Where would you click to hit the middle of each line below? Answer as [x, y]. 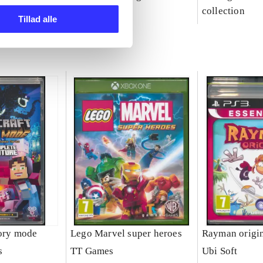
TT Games [92, 251]
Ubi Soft [220, 251]
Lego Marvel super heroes [126, 234]
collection [223, 11]
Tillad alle [37, 19]
